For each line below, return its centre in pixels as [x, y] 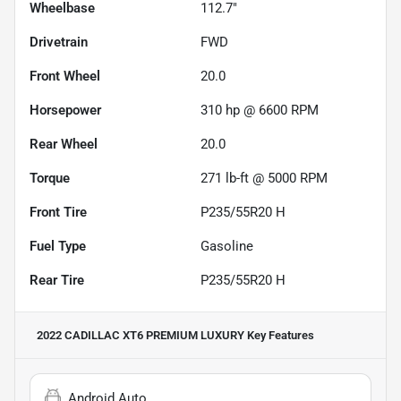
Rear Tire [57, 281]
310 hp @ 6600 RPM [260, 111]
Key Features [279, 336]
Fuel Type [58, 247]
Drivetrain [59, 43]
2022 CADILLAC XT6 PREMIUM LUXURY [141, 336]
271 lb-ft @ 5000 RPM [264, 179]
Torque [50, 179]
